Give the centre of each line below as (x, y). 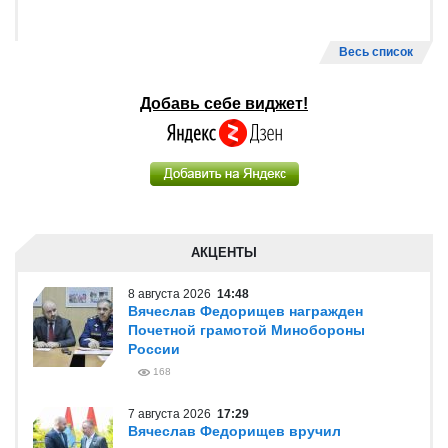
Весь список (376, 52)
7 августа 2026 (172, 414)
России (154, 349)
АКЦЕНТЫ (224, 252)
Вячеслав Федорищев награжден (245, 311)
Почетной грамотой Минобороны (246, 330)
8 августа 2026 (172, 294)
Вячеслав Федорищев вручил (234, 431)
